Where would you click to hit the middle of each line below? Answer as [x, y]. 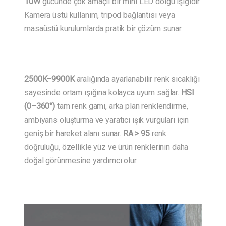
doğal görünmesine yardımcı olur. [81, 160]
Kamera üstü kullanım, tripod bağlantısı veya [100, 15]
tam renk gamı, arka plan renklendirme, [122, 106]
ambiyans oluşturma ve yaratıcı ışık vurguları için [107, 120]
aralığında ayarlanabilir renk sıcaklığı [137, 79]
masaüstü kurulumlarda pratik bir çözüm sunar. [103, 28]
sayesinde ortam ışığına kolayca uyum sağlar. [103, 92]
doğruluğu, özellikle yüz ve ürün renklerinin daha [106, 147]
